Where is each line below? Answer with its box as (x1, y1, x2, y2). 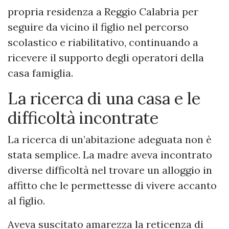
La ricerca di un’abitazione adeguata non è (8, 133, 212, 146)
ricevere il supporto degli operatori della (8, 51, 204, 64)
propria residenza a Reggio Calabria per (8, 5, 198, 18)
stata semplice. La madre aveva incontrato (8, 148, 212, 162)
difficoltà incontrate (8, 107, 158, 129)
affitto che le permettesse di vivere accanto (8, 179, 217, 192)
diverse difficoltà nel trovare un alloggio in (8, 164, 212, 177)
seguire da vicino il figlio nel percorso (8, 20, 189, 34)
